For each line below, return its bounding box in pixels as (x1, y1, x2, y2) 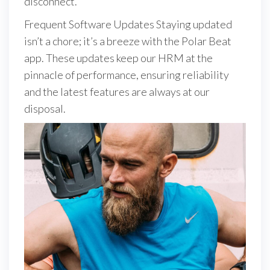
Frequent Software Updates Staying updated (24, 17, 232, 31)
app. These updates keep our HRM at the (24, 51, 213, 65)
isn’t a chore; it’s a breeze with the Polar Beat (24, 34, 231, 48)
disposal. (24, 102, 66, 116)
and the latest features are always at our (24, 85, 210, 99)
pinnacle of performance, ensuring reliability (24, 68, 229, 82)
